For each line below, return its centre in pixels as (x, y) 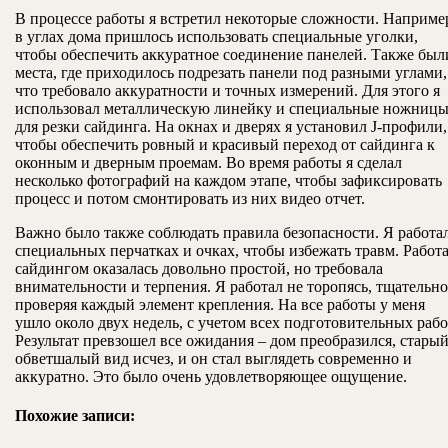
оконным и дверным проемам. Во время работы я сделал (208, 163)
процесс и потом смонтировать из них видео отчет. (190, 199)
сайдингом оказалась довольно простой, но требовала (199, 269)
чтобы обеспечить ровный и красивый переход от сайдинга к (225, 145)
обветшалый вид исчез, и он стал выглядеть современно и (213, 359)
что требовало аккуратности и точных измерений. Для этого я (227, 91)
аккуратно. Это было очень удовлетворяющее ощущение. (211, 377)
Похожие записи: (75, 416)
